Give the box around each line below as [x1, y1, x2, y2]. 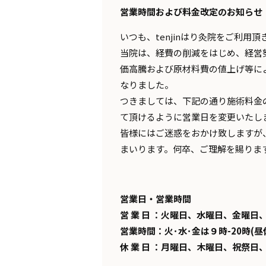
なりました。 [119, 78, 173, 91]
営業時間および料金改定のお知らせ [119, 5, 262, 18]
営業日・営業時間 [119, 192, 191, 205]
